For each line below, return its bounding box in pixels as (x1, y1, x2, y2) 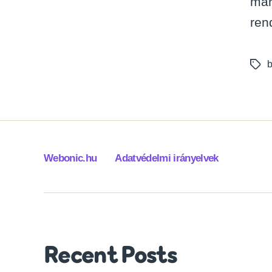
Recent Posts (44, 245, 177, 268)
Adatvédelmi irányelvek (115, 152, 219, 164)
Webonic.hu (44, 152, 97, 164)
